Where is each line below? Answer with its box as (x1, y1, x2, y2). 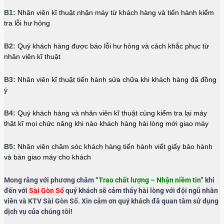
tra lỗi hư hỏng (4, 19, 50, 27)
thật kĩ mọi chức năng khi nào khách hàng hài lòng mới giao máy (4, 119, 208, 128)
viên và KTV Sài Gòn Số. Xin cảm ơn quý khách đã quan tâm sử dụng (4, 197, 218, 205)
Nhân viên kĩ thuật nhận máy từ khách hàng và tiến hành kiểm (15, 8, 214, 17)
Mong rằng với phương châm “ (4, 176, 98, 184)
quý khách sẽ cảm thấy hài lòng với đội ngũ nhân (64, 186, 218, 195)
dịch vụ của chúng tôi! (4, 207, 72, 216)
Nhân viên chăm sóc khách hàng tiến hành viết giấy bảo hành (15, 142, 212, 151)
